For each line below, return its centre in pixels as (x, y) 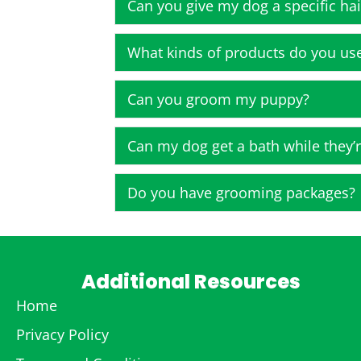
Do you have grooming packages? (241, 192)
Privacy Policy (62, 334)
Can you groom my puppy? (218, 99)
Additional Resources (191, 281)
